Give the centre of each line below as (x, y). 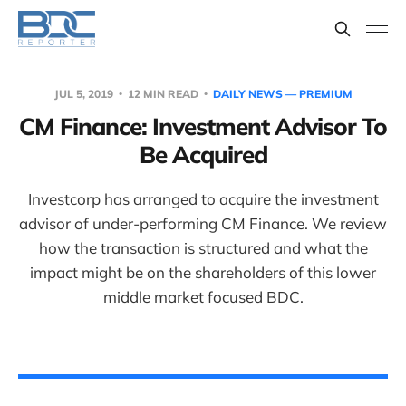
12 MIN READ (163, 94)
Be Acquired (203, 155)
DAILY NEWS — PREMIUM (282, 94)
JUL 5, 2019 (85, 94)
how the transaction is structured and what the (203, 248)
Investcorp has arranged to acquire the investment (203, 199)
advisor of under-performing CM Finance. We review (203, 223)
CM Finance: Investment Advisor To (203, 126)
